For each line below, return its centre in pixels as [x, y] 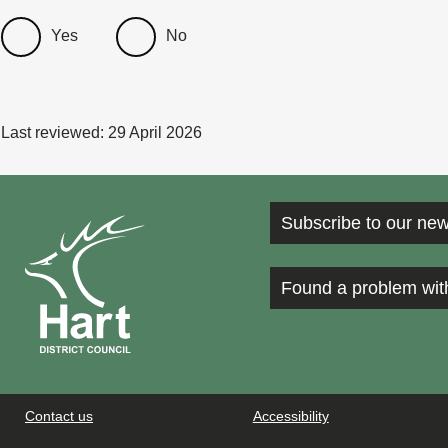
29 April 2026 [155, 132]
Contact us [59, 416]
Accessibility [290, 416]
